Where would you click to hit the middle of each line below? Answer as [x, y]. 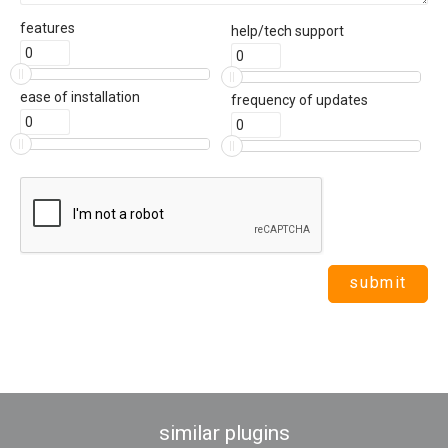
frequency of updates [299, 99]
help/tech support [287, 30]
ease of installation [80, 97]
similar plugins [224, 433]
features [47, 28]
